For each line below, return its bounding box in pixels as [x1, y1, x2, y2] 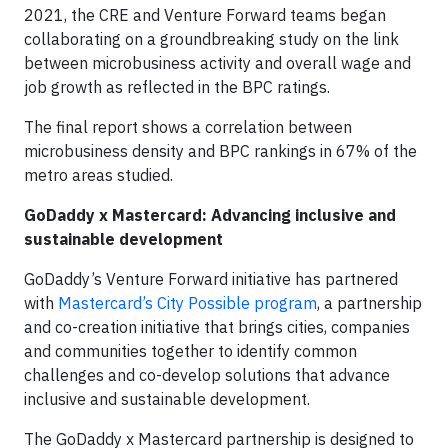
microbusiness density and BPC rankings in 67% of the [24, 141, 417, 161]
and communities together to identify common [24, 341, 357, 361]
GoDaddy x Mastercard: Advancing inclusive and [24, 205, 396, 225]
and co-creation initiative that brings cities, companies [24, 317, 410, 337]
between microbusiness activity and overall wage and [24, 53, 411, 73]
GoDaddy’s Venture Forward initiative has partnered [24, 269, 398, 289]
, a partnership [317, 293, 422, 313]
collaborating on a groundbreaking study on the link [24, 29, 399, 49]
